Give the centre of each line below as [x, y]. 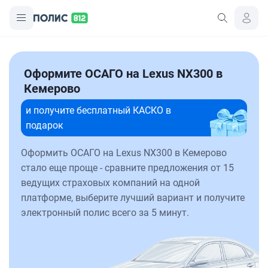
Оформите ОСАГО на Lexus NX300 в [123, 74]
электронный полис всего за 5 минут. [105, 213]
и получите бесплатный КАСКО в [98, 110]
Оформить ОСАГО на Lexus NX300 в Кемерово [124, 153]
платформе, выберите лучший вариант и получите [133, 198]
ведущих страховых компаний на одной [110, 183]
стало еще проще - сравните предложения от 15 [127, 168]
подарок [45, 125]
